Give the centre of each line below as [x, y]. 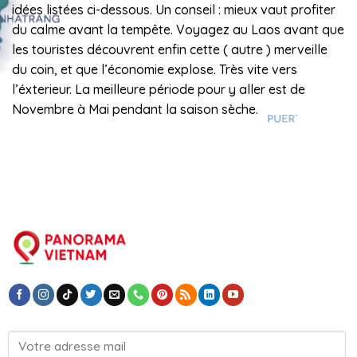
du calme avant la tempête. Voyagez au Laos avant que [178, 30]
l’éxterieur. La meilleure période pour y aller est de [159, 90]
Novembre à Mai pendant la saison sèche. [135, 110]
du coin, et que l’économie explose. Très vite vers [155, 70]
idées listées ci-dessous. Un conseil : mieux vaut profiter [174, 10]
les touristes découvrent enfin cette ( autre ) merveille [170, 50]
